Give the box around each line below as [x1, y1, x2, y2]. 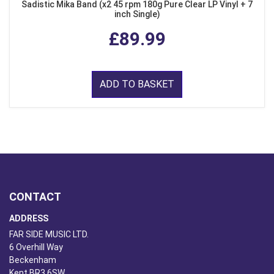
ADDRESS [9, 213, 48, 224]
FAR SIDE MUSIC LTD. [9, 229, 89, 240]
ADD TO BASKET [100, 78, 174, 91]
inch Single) [114, 9, 160, 20]
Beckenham [9, 255, 56, 265]
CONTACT [9, 190, 61, 204]
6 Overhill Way [9, 242, 63, 253]
